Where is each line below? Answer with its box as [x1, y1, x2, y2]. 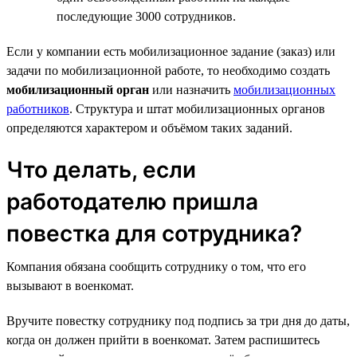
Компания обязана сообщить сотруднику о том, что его [6, 259, 306, 273]
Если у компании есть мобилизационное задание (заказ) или [6, 44, 335, 58]
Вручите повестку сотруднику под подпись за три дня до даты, [6, 313, 350, 328]
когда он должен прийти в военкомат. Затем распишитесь [6, 332, 320, 347]
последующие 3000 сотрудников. [57, 9, 236, 23]
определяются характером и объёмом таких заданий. [6, 120, 292, 135]
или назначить [149, 82, 233, 96]
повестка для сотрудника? [6, 219, 302, 247]
